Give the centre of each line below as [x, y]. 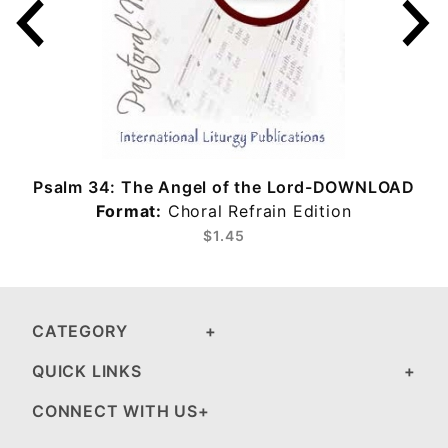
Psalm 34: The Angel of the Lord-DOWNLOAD [223, 187]
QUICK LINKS [87, 371]
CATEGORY [80, 331]
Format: [129, 211]
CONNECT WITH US [115, 411]
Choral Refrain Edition [257, 211]
